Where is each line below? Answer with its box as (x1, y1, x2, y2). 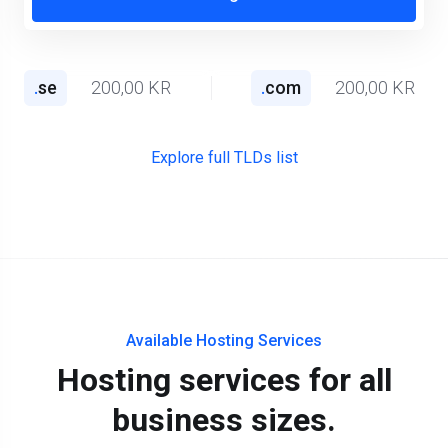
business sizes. (112, 401, 336, 439)
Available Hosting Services (126, 331, 322, 350)
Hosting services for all (56, 361, 392, 399)
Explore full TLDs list (150, 148, 298, 167)
